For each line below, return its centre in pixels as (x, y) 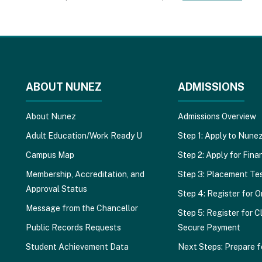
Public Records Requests (73, 227)
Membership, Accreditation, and (85, 174)
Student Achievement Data (77, 247)
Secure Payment (209, 227)
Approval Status (56, 189)
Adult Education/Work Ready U (84, 135)
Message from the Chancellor (82, 208)
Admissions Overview (217, 116)
